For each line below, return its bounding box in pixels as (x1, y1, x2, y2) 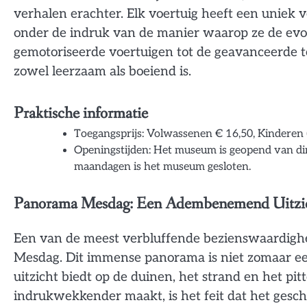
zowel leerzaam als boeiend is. (14, 64, 191, 80)
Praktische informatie (14, 102, 148, 124)
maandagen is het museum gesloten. (74, 160, 251, 173)
